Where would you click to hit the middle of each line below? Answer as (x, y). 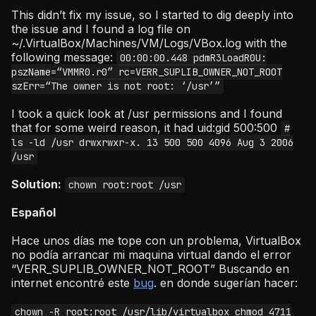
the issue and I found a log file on (101, 29)
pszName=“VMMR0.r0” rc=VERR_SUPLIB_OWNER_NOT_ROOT (147, 72)
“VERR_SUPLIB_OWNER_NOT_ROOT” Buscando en (150, 269)
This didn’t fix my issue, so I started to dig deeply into (152, 15)
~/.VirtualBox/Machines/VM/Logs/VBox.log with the (149, 43)
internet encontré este (72, 283)
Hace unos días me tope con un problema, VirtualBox (156, 241)
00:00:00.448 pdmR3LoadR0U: (193, 58)
